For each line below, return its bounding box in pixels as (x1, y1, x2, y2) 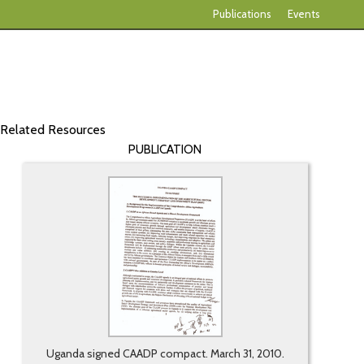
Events (288, 7, 320, 20)
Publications (213, 7, 271, 20)
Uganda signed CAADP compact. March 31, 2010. (45, 346, 284, 362)
